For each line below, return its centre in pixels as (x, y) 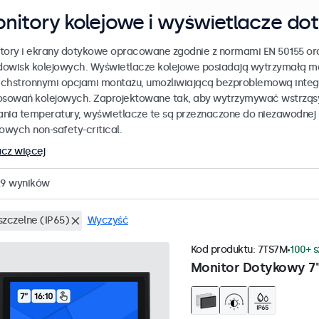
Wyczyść (108, 221)
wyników (28, 184)
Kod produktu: (224, 250)
